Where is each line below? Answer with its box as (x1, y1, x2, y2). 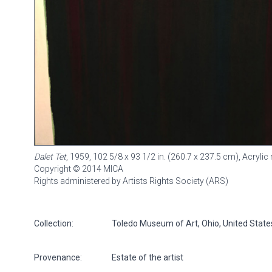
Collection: (34, 218, 73, 228)
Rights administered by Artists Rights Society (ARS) (34, 175, 228, 186)
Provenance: (34, 252, 82, 262)
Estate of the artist (112, 252, 183, 262)
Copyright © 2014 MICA (34, 163, 123, 174)
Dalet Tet (34, 151, 66, 161)
